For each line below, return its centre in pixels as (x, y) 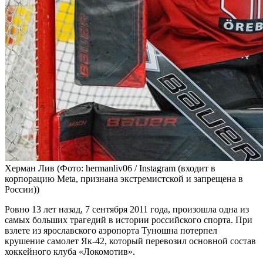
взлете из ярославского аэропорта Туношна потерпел (111, 231)
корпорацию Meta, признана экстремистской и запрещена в (124, 179)
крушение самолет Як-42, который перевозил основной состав (130, 241)
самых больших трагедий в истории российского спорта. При (129, 220)
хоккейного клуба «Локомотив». (70, 252)
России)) (22, 190)
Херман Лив (31, 168)
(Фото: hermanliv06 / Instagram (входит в (136, 168)
